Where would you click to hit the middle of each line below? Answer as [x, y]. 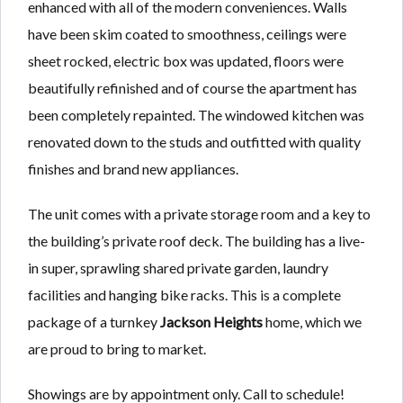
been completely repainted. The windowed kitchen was [196, 115]
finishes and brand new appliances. [133, 169]
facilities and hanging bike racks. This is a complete [184, 295]
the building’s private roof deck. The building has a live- [197, 241]
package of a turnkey [94, 322]
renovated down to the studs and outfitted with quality [194, 142]
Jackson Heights [211, 322]
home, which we [312, 322]
